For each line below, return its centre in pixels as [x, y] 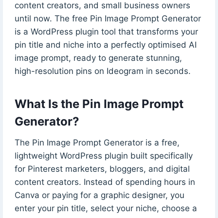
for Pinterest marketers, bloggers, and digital [102, 169]
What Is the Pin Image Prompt [99, 104]
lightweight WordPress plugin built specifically [103, 155]
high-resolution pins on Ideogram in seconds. [102, 71]
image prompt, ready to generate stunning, [98, 58]
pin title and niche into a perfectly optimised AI [105, 45]
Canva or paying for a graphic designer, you [99, 195]
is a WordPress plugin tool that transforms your [106, 31]
